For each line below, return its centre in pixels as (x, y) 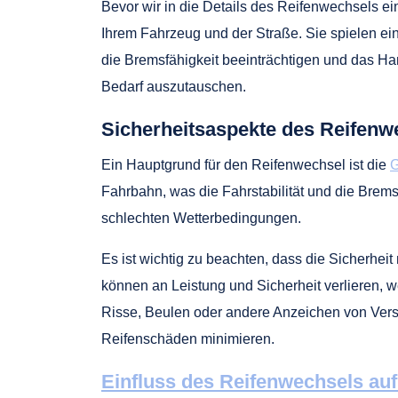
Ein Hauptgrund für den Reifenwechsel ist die (246, 165)
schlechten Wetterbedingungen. (201, 218)
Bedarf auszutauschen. (174, 87)
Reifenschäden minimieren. (188, 339)
